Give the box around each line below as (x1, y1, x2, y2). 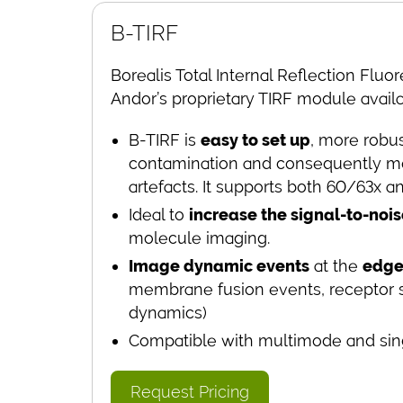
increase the (189, 204, 291, 224)
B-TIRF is (129, 130, 201, 149)
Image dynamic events (129, 255, 309, 275)
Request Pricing (130, 381, 249, 401)
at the (309, 255, 363, 275)
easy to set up (201, 130, 310, 149)
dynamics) (129, 302, 207, 322)
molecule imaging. (129, 228, 270, 247)
